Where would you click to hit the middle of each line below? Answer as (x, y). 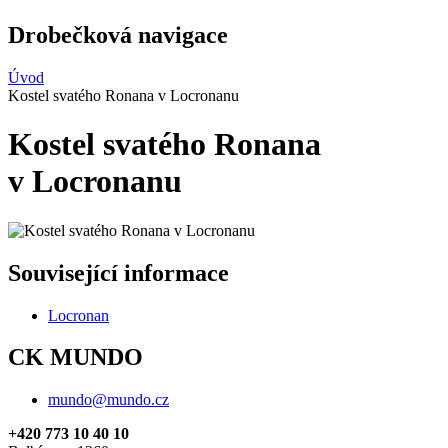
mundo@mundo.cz (108, 400)
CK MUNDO (75, 357)
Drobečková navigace (118, 34)
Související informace (118, 272)
